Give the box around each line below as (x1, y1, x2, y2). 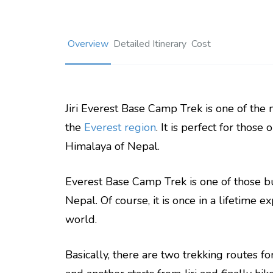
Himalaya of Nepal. (65, 139, 160, 154)
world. (65, 212, 97, 227)
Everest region (84, 120, 156, 135)
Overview (68, 37, 108, 51)
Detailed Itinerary (113, 37, 186, 51)
